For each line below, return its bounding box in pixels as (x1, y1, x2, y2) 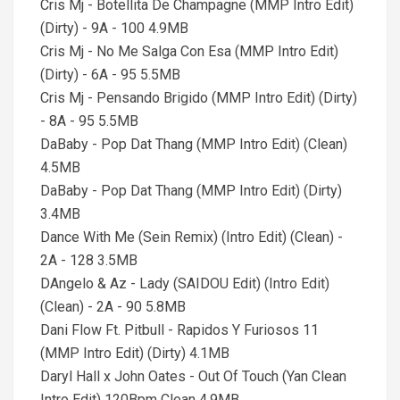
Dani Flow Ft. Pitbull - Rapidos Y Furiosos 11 (40, 321, 319, 338)
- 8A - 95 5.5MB (40, 112, 138, 129)
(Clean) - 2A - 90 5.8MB (40, 298, 186, 315)
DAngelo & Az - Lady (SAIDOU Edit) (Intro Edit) (40, 275, 329, 292)
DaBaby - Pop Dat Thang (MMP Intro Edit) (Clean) (40, 136, 347, 153)
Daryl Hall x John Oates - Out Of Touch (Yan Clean (40, 368, 346, 385)
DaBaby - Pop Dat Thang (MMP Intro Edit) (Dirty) (40, 182, 342, 199)
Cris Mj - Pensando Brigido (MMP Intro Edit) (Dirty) (40, 89, 357, 106)
